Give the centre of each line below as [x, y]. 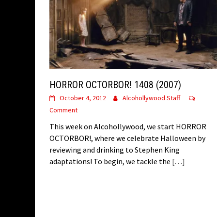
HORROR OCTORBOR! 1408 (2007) [115, 85]
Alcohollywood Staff [151, 98]
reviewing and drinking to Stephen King [115, 150]
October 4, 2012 [83, 98]
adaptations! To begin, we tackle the [110, 162]
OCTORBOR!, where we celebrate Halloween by [127, 138]
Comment [63, 110]
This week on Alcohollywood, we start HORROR [128, 127]
